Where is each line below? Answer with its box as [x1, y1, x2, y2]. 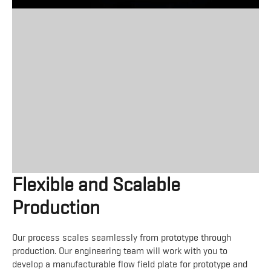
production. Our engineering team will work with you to [12, 246, 227, 257]
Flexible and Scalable [12, 174, 180, 196]
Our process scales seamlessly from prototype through [12, 232, 231, 244]
